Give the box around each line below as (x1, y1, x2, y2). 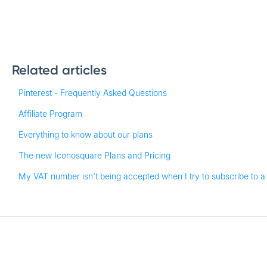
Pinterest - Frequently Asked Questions (18, 87, 167, 98)
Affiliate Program (18, 108, 82, 119)
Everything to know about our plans (18, 129, 153, 139)
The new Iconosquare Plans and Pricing (18, 150, 170, 160)
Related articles (11, 61, 107, 78)
